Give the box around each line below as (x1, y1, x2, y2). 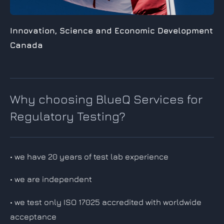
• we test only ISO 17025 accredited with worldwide (10, 196, 201, 207)
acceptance (10, 211, 56, 221)
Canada (10, 39, 43, 50)
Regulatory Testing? (10, 109, 125, 123)
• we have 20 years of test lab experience (10, 151, 168, 162)
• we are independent (10, 174, 92, 184)
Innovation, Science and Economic (10, 25, 157, 35)
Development (157, 25, 213, 35)
